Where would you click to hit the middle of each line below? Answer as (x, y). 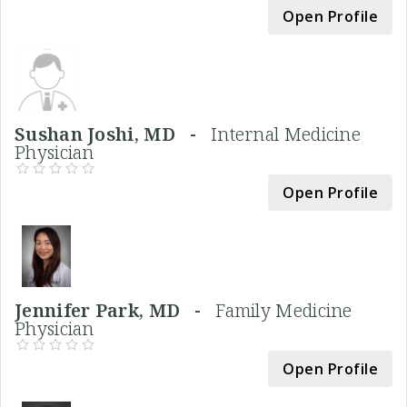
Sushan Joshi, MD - (113, 134)
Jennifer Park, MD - (115, 311)
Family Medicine (284, 311)
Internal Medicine (286, 134)
